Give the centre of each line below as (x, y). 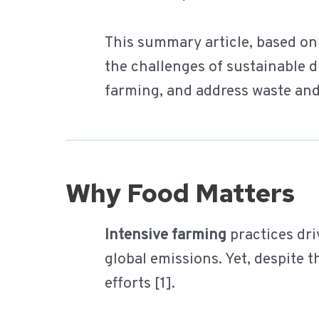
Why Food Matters (183, 193)
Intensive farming (166, 235)
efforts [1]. (140, 283)
